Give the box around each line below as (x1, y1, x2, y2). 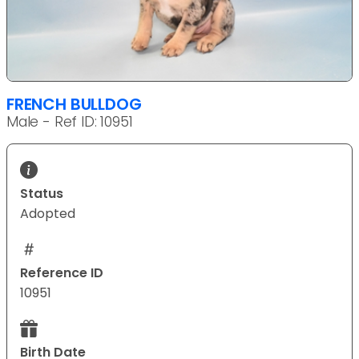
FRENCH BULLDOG (6, 92, 142, 115)
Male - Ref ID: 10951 (6, 111, 133, 131)
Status (20, 184, 63, 203)
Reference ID (20, 263, 103, 282)
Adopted (20, 204, 75, 223)
